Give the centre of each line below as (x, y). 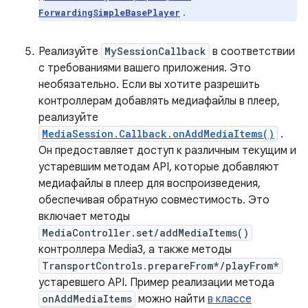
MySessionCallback (155, 51)
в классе (230, 299)
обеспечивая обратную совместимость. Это (154, 200)
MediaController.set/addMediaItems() (145, 233)
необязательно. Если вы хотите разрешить (149, 85)
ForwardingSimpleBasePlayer (109, 12)
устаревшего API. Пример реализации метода (156, 283)
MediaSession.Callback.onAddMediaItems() (158, 134)
